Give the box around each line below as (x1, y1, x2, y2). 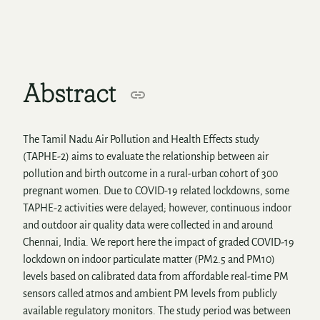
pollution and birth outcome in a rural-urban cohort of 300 (23, 167, 278, 179)
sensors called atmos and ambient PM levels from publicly (23, 287, 277, 299)
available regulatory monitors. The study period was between (23, 304, 291, 316)
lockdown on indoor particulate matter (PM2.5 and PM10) (23, 253, 275, 265)
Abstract (23, 76, 122, 109)
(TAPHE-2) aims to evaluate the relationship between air (23, 150, 269, 162)
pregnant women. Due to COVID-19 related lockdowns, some (23, 184, 289, 196)
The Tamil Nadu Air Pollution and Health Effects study (23, 133, 259, 145)
